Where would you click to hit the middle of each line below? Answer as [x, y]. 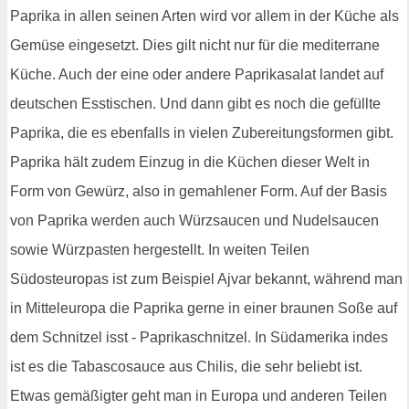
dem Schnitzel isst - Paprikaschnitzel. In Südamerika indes [199, 338]
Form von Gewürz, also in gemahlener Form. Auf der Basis [199, 192]
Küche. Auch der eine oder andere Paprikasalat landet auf [197, 75]
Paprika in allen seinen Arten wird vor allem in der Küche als [204, 16]
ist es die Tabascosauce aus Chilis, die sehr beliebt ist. [186, 367]
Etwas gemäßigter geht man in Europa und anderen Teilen [199, 396]
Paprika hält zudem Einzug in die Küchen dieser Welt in [190, 163]
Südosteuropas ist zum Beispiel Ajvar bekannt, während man [206, 279]
